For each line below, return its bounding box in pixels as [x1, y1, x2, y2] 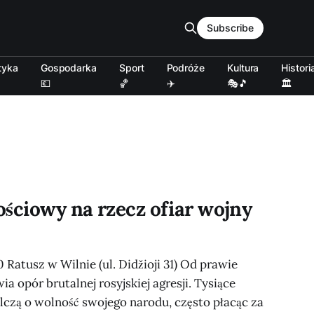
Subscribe [207, 22, 254, 34]
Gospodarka [40, 62, 97, 74]
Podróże [166, 62, 205, 74]
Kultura [226, 62, 259, 74]
